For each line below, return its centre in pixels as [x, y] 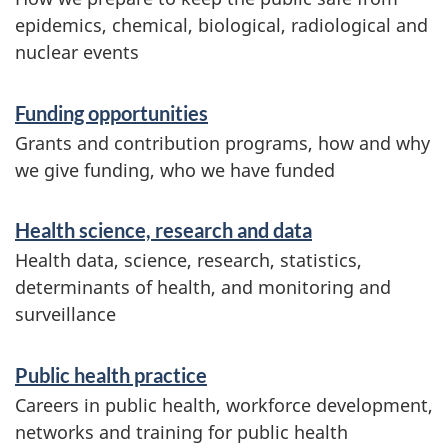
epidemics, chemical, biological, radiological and [221, 25]
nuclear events [77, 52]
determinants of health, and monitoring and [203, 287]
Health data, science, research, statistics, [188, 260]
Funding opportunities [111, 112]
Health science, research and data [163, 230]
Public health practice [111, 374]
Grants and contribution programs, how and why [222, 142]
